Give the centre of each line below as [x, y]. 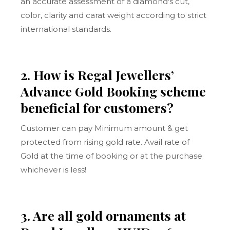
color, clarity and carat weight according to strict [114, 15]
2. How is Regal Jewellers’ [98, 75]
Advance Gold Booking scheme [113, 91]
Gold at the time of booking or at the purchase [112, 156]
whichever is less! [54, 170]
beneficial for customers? [97, 108]
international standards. [66, 29]
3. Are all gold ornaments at [103, 215]
